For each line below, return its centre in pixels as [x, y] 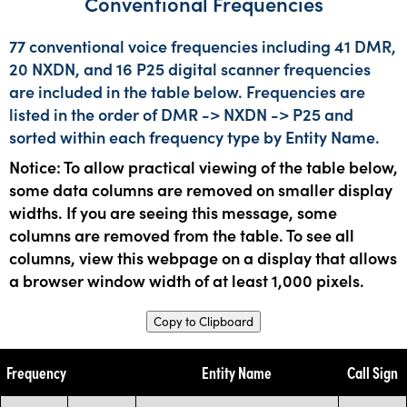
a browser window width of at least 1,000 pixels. [187, 280]
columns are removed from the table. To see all [182, 234]
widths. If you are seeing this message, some [173, 212]
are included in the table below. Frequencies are [187, 91]
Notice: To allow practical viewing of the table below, [203, 166]
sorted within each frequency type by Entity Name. [194, 136]
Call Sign [372, 372]
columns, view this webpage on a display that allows [203, 257]
